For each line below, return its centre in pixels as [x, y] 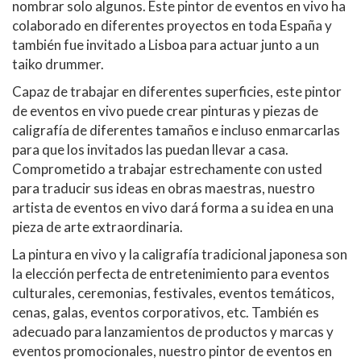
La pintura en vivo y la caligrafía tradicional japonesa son [180, 254]
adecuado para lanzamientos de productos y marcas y [173, 331]
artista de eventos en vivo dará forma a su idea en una [173, 207]
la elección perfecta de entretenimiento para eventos [171, 273]
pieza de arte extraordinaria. [98, 226]
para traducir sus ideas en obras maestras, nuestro [164, 188]
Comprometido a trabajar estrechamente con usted [167, 168]
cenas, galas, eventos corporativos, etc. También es [166, 312]
